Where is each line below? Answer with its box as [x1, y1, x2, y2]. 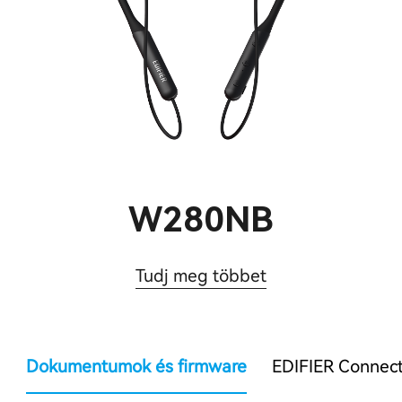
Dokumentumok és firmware [25, 356, 247, 378]
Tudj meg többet [135, 265, 267, 286]
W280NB [128, 200, 274, 240]
